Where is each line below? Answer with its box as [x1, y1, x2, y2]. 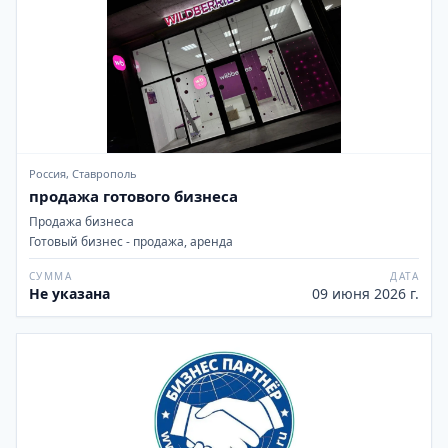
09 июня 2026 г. [312, 284, 419, 303]
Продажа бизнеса [29, 213, 134, 230]
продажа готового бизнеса [29, 186, 238, 206]
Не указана [29, 284, 110, 303]
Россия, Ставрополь [29, 166, 137, 181]
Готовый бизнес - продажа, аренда [29, 233, 233, 250]
